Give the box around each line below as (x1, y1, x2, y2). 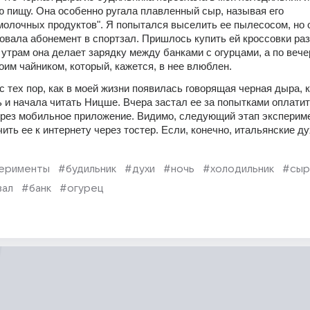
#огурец (60, 183, 104, 194)
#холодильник (203, 163, 274, 174)
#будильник (58, 163, 116, 174)
